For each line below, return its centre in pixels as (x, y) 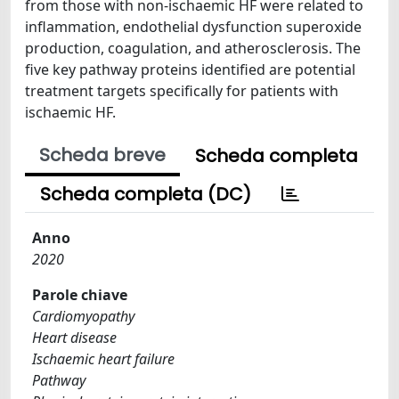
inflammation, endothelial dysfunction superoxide (193, 27)
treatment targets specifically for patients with (182, 91)
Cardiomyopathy (83, 316)
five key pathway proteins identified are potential (190, 69)
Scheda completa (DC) (146, 194)
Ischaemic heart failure (103, 359)
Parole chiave (80, 295)
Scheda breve (102, 155)
